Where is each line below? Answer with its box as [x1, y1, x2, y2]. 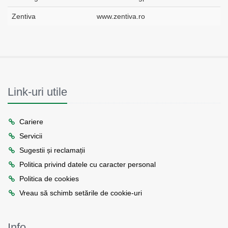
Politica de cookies [19, 175, 79, 183]
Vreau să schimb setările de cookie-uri [19, 189, 142, 197]
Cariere [19, 118, 43, 126]
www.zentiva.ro [97, 12, 145, 21]
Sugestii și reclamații [19, 146, 85, 155]
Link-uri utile [8, 85, 67, 99]
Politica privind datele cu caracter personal [19, 160, 156, 169]
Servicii [19, 132, 42, 140]
